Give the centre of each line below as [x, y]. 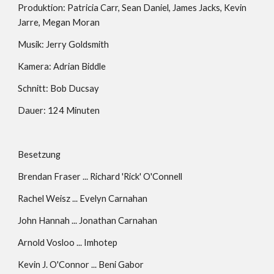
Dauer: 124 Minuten [59, 110]
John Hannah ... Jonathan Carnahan [88, 220]
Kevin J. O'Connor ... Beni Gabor [81, 265]
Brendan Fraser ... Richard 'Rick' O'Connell [100, 176]
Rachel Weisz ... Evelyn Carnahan [83, 198]
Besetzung [39, 154]
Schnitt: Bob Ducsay [59, 88]
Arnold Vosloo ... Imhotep [68, 243]
